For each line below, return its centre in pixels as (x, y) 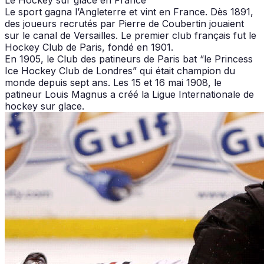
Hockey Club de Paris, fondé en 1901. (89, 47)
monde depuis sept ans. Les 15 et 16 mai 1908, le (113, 82)
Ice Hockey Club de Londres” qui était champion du (120, 70)
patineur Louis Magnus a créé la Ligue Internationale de (129, 94)
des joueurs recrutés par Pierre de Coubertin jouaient (124, 23)
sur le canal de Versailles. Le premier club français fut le (131, 35)
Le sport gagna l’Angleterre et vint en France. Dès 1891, (129, 11)
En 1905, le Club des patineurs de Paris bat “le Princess (129, 59)
